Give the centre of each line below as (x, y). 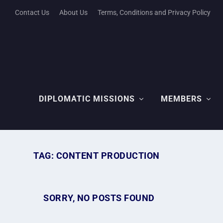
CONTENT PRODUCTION (108, 155)
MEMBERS (181, 99)
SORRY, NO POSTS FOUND (99, 198)
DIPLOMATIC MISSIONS (87, 99)
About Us (73, 12)
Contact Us (32, 12)
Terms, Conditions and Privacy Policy (154, 12)
